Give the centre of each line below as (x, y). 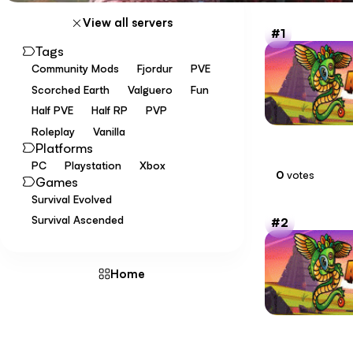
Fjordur (154, 69)
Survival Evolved (71, 199)
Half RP (109, 110)
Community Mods (75, 69)
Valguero (150, 89)
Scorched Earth (70, 89)
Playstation (93, 165)
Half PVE (52, 110)
